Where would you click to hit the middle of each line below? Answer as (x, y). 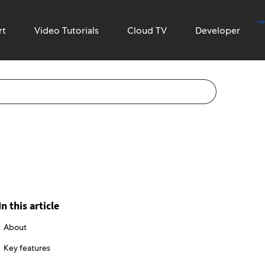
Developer (218, 31)
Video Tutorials (67, 31)
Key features (27, 248)
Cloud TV (147, 31)
